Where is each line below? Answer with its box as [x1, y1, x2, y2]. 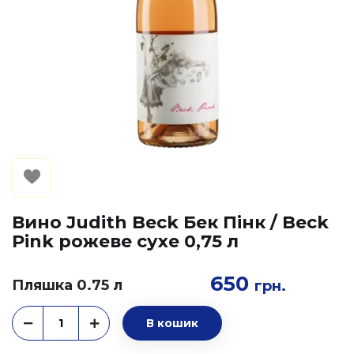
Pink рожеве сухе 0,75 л [12, 231, 239, 252]
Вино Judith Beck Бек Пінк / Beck [12, 212, 329, 233]
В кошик [146, 316, 198, 330]
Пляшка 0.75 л [12, 276, 122, 294]
